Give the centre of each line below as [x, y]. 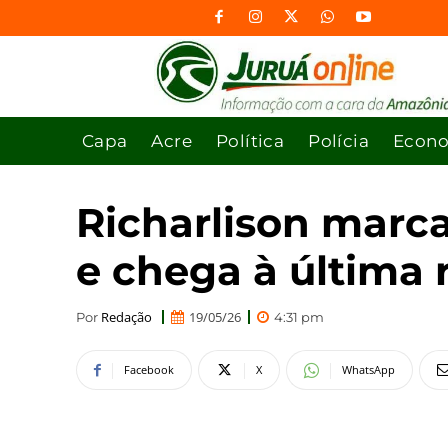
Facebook [149, 370]
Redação [126, 316]
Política [250, 140]
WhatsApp [368, 370]
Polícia [339, 140]
